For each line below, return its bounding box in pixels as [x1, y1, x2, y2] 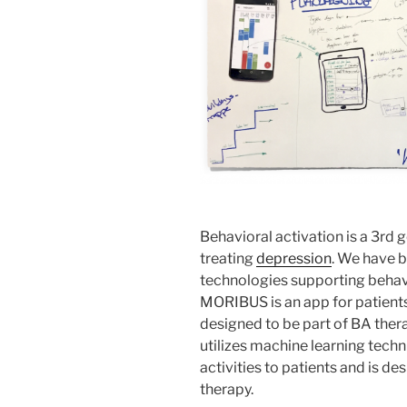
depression [256, 249, 332, 267]
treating [200, 249, 256, 267]
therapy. [200, 380, 253, 398]
